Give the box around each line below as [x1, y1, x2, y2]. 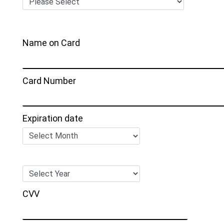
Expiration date [22, 113, 83, 123]
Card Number [22, 75, 76, 86]
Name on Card [22, 37, 80, 48]
